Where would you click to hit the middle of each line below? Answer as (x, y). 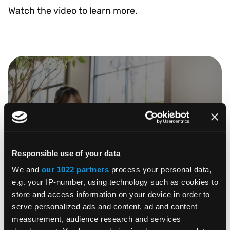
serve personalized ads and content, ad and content (104, 206)
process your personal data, (160, 169)
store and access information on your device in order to (111, 194)
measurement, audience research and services (97, 219)
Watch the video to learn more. (73, 11)
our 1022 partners (75, 169)
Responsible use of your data (66, 153)
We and (27, 169)
